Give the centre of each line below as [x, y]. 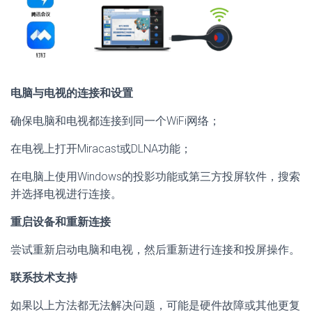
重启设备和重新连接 [61, 221]
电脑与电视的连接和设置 [72, 93]
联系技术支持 [44, 277]
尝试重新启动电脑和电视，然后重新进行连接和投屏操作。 [155, 249]
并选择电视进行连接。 [66, 194]
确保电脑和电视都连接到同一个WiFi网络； [115, 120]
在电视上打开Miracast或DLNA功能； [101, 148]
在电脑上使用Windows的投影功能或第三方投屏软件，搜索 [155, 176]
